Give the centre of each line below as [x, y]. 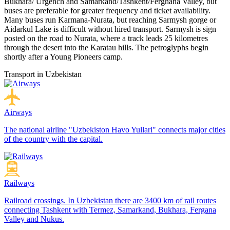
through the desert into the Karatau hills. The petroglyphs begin [106, 47]
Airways [18, 112]
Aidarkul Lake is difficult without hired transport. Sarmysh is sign [110, 29]
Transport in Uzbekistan [43, 74]
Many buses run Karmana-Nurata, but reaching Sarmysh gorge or [110, 20]
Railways [19, 183]
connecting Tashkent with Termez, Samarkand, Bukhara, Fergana [110, 210]
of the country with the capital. [53, 139]
